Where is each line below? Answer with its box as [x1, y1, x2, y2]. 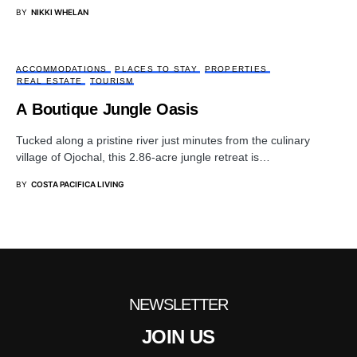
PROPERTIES [204, 64, 267, 73]
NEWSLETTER [129, 296, 228, 313]
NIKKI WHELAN [31, 6, 88, 17]
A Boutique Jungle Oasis [16, 100, 198, 118]
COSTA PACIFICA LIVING [31, 178, 124, 189]
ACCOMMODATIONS [16, 64, 108, 73]
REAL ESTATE [17, 76, 82, 85]
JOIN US [142, 326, 215, 347]
